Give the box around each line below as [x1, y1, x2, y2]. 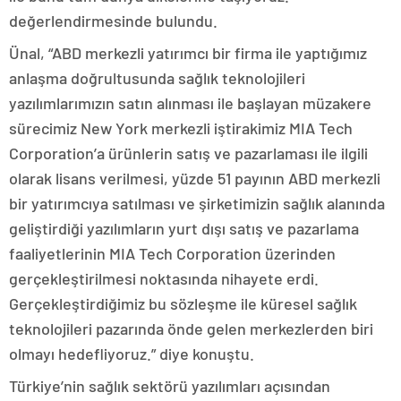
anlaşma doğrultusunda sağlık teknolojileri [9, 68, 305, 88]
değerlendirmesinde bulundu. [9, 11, 218, 30]
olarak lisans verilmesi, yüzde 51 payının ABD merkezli [9, 168, 380, 188]
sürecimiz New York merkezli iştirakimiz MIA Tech [9, 118, 353, 138]
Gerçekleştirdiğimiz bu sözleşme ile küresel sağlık [9, 294, 357, 313]
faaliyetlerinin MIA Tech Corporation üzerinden [9, 243, 336, 263]
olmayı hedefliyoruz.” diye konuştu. [9, 344, 254, 363]
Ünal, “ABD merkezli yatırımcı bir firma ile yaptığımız [9, 43, 367, 63]
